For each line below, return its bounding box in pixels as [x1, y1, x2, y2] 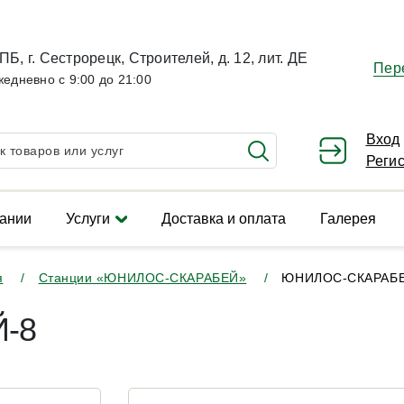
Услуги [65, 211, 110, 226]
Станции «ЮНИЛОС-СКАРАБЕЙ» [38, 271, 247, 285]
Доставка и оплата [161, 211, 286, 226]
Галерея [319, 211, 376, 226]
